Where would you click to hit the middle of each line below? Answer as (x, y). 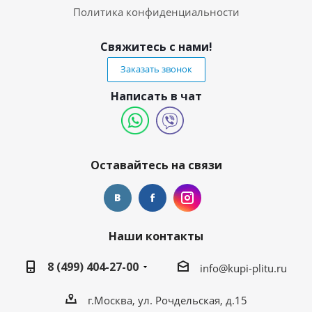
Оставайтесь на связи (156, 165)
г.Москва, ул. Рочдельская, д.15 (167, 300)
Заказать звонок (156, 69)
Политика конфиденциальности (156, 11)
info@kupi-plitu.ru (243, 268)
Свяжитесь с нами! (156, 46)
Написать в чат (156, 96)
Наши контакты (156, 236)
